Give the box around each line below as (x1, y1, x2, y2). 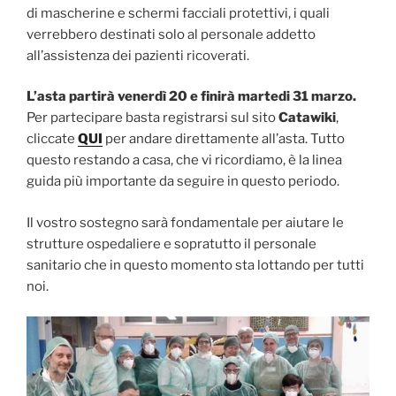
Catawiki (278, 110, 336, 126)
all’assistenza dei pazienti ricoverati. (27, 47, 249, 64)
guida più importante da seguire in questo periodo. (27, 173, 339, 190)
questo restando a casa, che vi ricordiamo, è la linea (27, 152, 342, 169)
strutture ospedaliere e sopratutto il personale (27, 235, 316, 252)
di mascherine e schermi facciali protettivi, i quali (27, 4, 330, 21)
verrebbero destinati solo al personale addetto (27, 26, 316, 42)
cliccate (27, 131, 78, 148)
